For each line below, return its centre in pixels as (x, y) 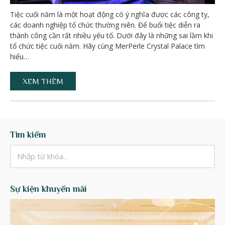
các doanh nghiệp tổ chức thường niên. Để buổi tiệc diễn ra (105, 25)
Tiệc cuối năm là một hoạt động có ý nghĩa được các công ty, (110, 15)
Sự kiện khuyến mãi (48, 189)
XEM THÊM (43, 81)
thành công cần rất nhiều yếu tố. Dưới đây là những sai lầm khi (111, 36)
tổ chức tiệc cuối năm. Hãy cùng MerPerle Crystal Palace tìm (107, 46)
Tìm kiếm (28, 135)
